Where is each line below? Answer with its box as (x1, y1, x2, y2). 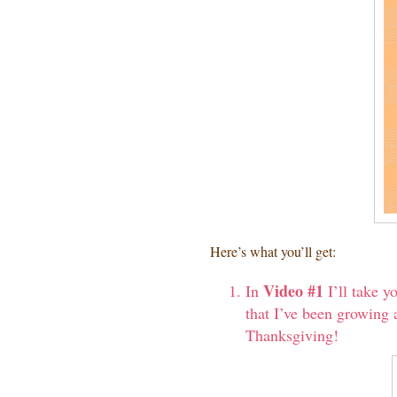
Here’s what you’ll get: (210, 242, 336, 261)
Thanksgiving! (245, 324, 339, 346)
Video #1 (263, 279, 323, 302)
